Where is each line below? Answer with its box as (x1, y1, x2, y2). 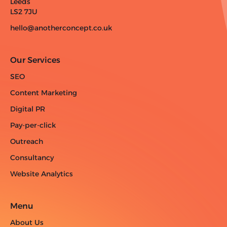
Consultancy (10, 153, 54, 162)
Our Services (10, 55, 60, 65)
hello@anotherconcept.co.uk (10, 23, 112, 32)
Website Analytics (10, 169, 73, 178)
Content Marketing (10, 88, 77, 97)
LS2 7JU (10, 7, 37, 16)
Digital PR (10, 104, 45, 113)
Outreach (10, 136, 43, 146)
